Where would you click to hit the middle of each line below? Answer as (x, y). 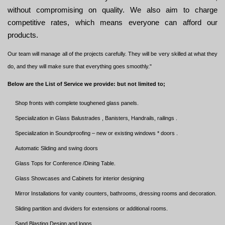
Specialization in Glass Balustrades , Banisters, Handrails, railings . (96, 118)
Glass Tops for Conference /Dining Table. (65, 163)
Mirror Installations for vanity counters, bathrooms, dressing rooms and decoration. (116, 194)
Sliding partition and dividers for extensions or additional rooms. (91, 209)
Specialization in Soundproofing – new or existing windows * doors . (96, 133)
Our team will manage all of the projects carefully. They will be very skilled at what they (113, 53)
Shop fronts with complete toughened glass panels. (77, 103)
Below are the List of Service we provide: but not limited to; (86, 84)
